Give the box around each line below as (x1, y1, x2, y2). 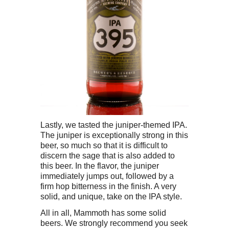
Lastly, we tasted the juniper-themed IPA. (40, 120, 187, 129)
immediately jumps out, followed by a (40, 171, 174, 180)
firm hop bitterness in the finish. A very (40, 181, 176, 191)
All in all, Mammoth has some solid (40, 208, 166, 217)
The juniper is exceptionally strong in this (40, 130, 188, 140)
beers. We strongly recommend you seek (40, 218, 188, 227)
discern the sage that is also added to (40, 150, 175, 160)
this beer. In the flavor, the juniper (40, 161, 159, 170)
